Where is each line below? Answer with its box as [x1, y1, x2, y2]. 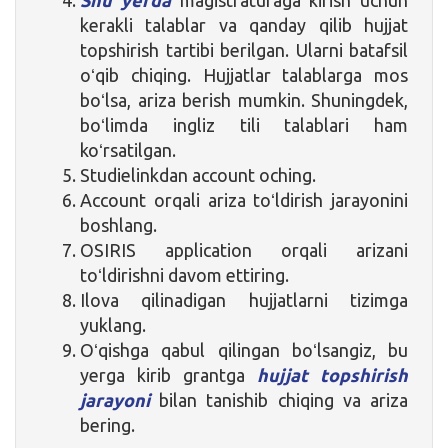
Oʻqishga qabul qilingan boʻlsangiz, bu [80, 339, 408, 360]
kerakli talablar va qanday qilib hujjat [80, 14, 408, 35]
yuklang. [80, 314, 146, 335]
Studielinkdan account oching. [80, 164, 316, 185]
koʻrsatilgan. [80, 139, 176, 160]
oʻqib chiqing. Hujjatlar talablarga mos [80, 64, 408, 85]
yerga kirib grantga [80, 364, 257, 385]
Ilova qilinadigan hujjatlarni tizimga [80, 289, 408, 310]
